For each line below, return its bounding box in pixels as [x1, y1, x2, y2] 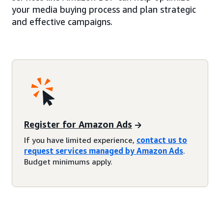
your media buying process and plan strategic [12, 4, 196, 15]
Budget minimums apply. [24, 157, 112, 167]
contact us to [137, 135, 187, 145]
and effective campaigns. [12, 16, 112, 27]
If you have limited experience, [24, 135, 137, 145]
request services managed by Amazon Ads [24, 146, 183, 156]
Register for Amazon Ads [24, 118, 132, 130]
